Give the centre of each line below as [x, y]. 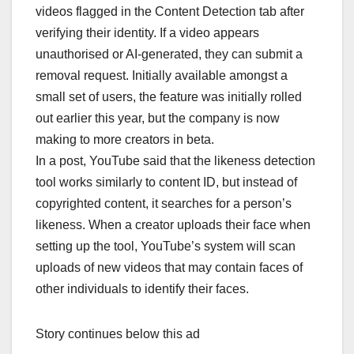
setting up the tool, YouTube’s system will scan [166, 247]
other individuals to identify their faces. [142, 289]
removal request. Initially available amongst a [162, 76]
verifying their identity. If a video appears [147, 33]
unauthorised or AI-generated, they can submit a [169, 55]
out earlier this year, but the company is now [158, 119]
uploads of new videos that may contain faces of [169, 268]
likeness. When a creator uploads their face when [173, 225]
